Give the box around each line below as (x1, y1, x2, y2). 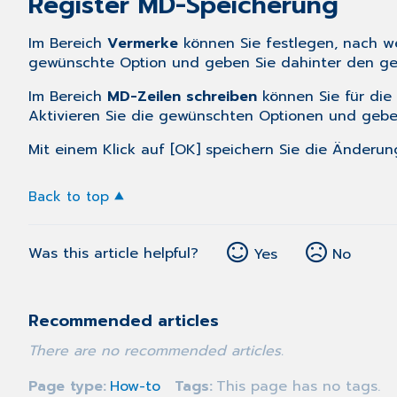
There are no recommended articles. (28, 340, 284, 362)
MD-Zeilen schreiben (107, 86, 257, 108)
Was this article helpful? (28, 243, 198, 265)
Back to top (28, 186, 109, 207)
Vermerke (107, 33, 178, 55)
